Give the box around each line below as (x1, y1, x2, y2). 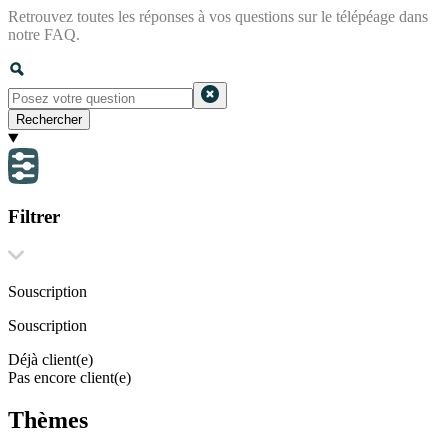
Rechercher (16, 111, 82, 127)
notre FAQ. (8, 25, 80, 43)
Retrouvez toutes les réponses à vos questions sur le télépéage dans (8, 7, 428, 25)
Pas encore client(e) (8, 368, 131, 386)
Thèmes (8, 406, 88, 433)
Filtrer (8, 206, 60, 228)
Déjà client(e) (8, 350, 93, 368)
